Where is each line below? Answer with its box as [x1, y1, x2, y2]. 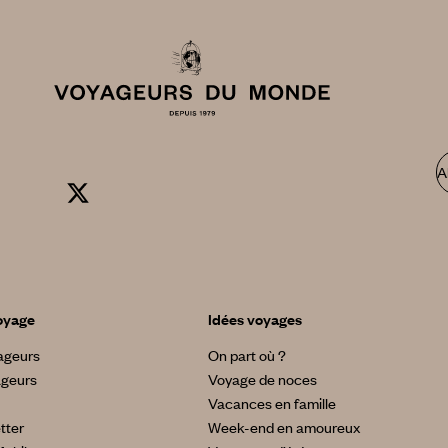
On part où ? [207, 345, 286, 366]
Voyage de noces [207, 369, 317, 390]
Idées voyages [207, 309, 302, 330]
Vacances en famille [207, 393, 336, 414]
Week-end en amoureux [207, 417, 360, 438]
